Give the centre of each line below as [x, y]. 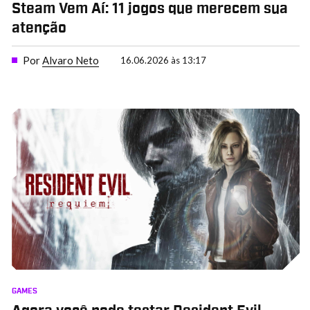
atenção [39, 28]
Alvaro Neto [70, 61]
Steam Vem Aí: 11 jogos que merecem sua [149, 9]
